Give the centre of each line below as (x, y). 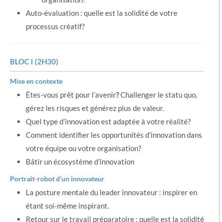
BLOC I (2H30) (34, 61)
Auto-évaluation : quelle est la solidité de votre (102, 13)
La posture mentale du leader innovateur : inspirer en (111, 192)
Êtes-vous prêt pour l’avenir (71, 95)
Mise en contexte (36, 81)
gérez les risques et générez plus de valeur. (95, 108)
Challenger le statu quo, (158, 95)
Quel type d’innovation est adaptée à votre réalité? (108, 121)
